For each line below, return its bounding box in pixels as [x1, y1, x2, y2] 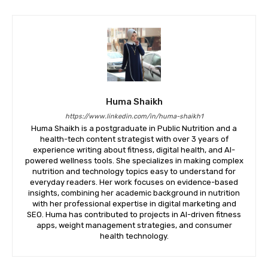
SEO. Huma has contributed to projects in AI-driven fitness [27, 210, 241, 219]
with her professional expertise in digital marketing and [32, 199, 236, 208]
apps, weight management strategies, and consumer [36, 221, 232, 230]
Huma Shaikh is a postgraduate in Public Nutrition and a [31, 124, 237, 133]
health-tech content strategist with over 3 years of [39, 135, 229, 144]
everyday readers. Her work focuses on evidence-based [30, 178, 238, 187]
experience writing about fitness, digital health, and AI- [33, 145, 235, 154]
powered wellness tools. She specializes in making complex [25, 156, 243, 165]
